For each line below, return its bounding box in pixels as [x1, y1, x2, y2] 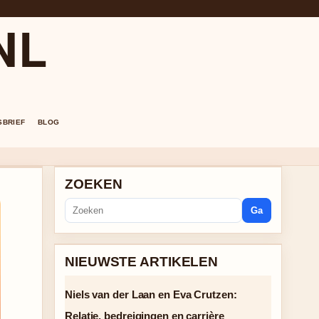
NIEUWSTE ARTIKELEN [65, 254, 219, 269]
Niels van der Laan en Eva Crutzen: [65, 288, 237, 300]
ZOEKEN [65, 177, 122, 192]
